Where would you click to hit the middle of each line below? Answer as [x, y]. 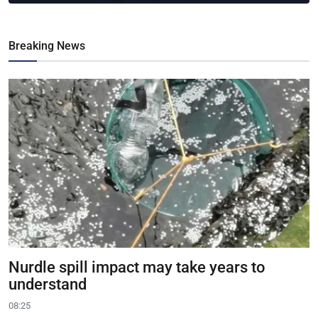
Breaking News [47, 46]
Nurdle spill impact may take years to [137, 267]
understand [48, 284]
